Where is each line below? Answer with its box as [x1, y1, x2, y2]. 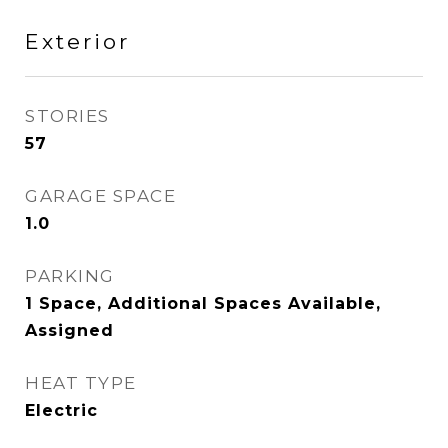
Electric [25, 401, 98, 420]
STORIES [25, 106, 110, 126]
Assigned [25, 321, 114, 340]
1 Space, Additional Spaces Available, [25, 294, 381, 313]
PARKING [25, 266, 115, 286]
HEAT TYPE [25, 373, 137, 393]
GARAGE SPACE [25, 186, 176, 206]
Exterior [25, 29, 130, 54]
